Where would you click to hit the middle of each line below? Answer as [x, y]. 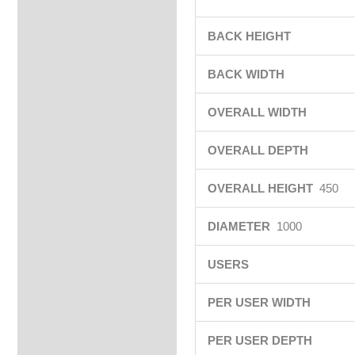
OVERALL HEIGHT [263, 189]
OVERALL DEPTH [259, 151]
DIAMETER [240, 227]
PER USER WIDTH [260, 303]
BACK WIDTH [247, 74]
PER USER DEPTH [261, 341]
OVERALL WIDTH [258, 113]
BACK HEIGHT [250, 36]
